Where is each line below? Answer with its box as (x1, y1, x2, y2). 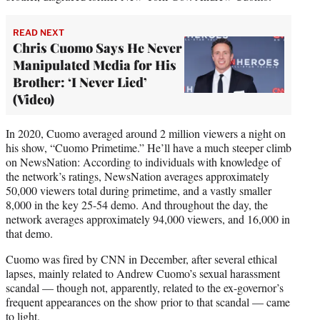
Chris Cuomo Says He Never (13, 39, 182, 56)
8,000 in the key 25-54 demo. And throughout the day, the (6, 196, 268, 212)
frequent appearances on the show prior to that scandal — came (6, 294, 290, 309)
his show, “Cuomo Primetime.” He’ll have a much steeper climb (6, 139, 291, 155)
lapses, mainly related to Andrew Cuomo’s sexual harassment (6, 265, 280, 281)
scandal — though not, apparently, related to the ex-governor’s (6, 279, 284, 295)
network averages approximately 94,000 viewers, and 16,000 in (6, 211, 290, 226)
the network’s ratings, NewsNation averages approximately (6, 168, 269, 184)
